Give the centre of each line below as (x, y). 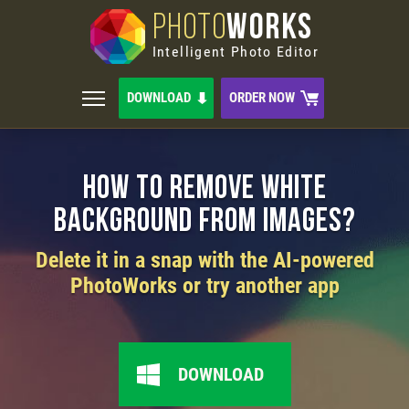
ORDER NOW (262, 98)
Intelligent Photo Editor (236, 52)
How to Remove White (204, 190)
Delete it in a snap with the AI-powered (204, 260)
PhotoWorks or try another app (204, 286)
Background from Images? (204, 223)
